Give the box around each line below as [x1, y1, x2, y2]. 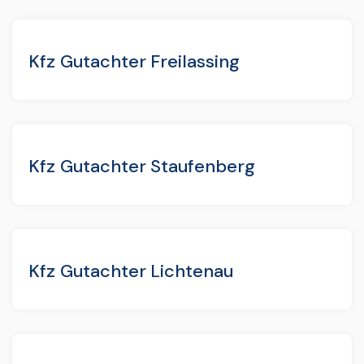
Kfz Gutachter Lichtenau [28, 258, 234, 283]
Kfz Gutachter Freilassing [28, 49, 240, 73]
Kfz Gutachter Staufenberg [28, 154, 255, 178]
